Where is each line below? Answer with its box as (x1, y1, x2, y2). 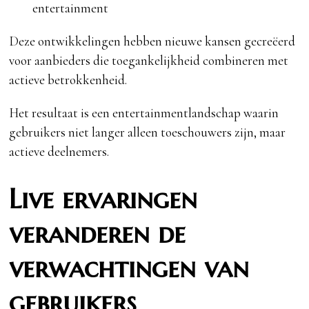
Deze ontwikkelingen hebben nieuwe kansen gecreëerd (9, 33, 296, 50)
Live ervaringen (9, 182, 198, 217)
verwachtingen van (9, 251, 250, 286)
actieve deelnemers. (9, 143, 110, 160)
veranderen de (9, 217, 186, 251)
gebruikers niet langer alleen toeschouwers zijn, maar (9, 124, 286, 141)
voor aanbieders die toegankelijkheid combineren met (9, 52, 289, 69)
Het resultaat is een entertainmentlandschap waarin (9, 105, 279, 121)
